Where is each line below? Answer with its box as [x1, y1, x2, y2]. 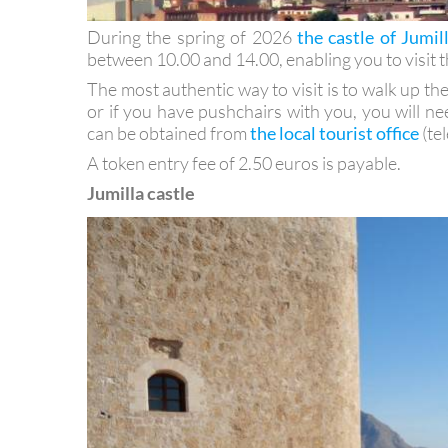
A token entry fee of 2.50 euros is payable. [87, 186, 401, 209]
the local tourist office [250, 156, 419, 179]
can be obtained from [87, 156, 250, 179]
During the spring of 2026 [87, 60, 297, 83]
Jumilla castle [87, 216, 195, 239]
